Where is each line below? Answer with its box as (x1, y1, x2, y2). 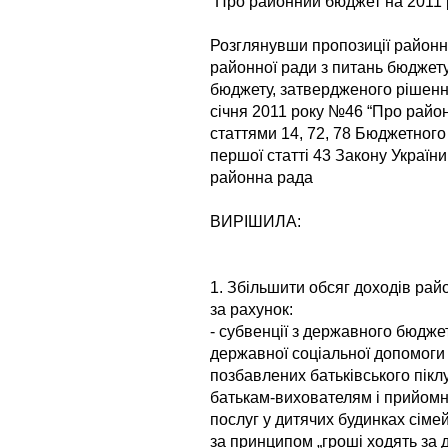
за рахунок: (210, 300, 293, 318)
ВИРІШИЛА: (210, 212, 301, 230)
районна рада (210, 168, 313, 186)
